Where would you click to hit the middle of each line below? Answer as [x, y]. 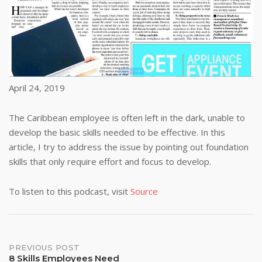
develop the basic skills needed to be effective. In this [117, 132]
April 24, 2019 [37, 88]
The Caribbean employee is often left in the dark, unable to [127, 118]
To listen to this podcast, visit [70, 192]
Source [144, 192]
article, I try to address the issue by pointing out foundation [129, 147]
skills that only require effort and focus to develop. [110, 162]
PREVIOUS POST [44, 248]
